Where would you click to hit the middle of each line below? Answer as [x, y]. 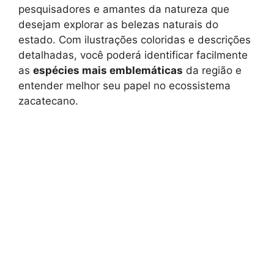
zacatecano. [48, 101]
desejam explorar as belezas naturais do [118, 25]
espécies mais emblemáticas [108, 71]
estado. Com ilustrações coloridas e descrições [135, 40]
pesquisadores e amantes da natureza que [124, 9]
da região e [212, 71]
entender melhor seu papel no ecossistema [124, 86]
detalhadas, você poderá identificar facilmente [133, 55]
